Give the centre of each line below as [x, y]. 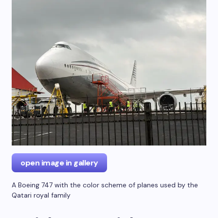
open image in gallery [59, 163]
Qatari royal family [41, 195]
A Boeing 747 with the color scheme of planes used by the [105, 185]
